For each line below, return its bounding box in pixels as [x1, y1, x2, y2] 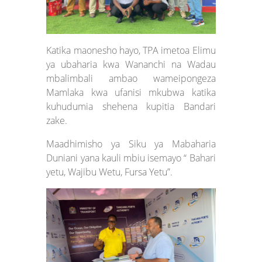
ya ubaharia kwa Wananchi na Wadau [46, 57, 216, 71]
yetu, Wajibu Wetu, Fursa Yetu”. [46, 165, 173, 178]
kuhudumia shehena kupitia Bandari [46, 99, 216, 113]
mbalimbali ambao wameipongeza [46, 71, 216, 85]
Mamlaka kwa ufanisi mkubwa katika [46, 85, 216, 99]
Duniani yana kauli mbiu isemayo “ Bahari [46, 151, 216, 164]
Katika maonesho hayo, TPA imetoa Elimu [46, 43, 216, 57]
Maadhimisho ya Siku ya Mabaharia [46, 137, 216, 150]
